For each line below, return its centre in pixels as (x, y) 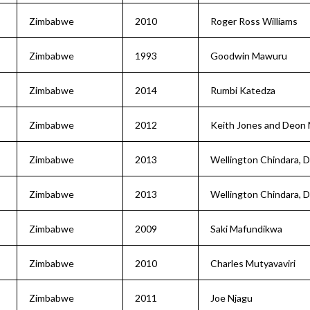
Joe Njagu (231, 298)
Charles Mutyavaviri (253, 263)
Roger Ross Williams (254, 21)
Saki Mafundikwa (246, 229)
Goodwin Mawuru (249, 56)
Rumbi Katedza (243, 90)
